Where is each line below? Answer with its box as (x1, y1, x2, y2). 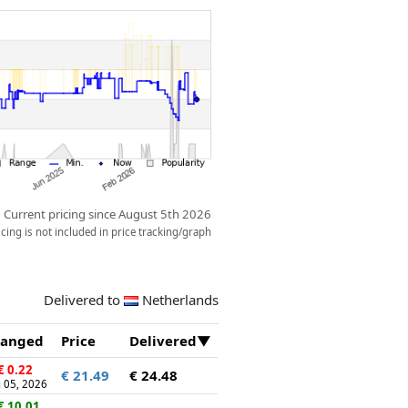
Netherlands (141, 290, 219, 309)
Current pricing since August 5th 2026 (4, 206, 212, 223)
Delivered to (44, 290, 124, 309)
